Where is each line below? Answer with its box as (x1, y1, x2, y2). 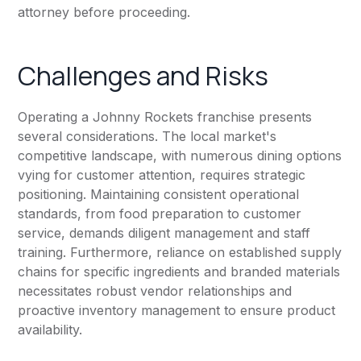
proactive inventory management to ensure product (18, 302, 336, 319)
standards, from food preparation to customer (18, 205, 302, 222)
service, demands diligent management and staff (18, 225, 311, 242)
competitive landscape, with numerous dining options (18, 147, 342, 164)
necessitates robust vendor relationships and (18, 283, 293, 300)
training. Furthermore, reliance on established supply (18, 244, 342, 261)
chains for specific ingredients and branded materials (18, 263, 341, 280)
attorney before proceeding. (18, 4, 191, 21)
